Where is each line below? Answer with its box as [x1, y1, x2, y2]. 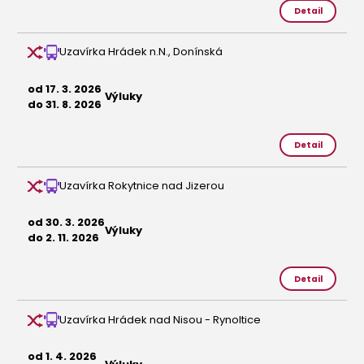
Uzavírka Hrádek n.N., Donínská [59, 44, 223, 60]
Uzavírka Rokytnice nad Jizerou [59, 177, 224, 193]
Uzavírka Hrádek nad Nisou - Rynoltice [59, 311, 261, 327]
